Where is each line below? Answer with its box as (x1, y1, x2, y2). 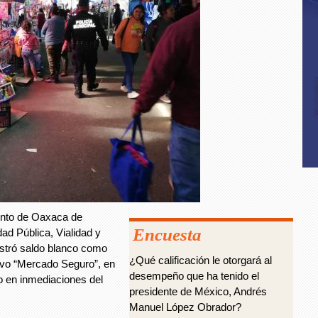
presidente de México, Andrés (129, 285, 267, 297)
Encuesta (133, 225, 202, 244)
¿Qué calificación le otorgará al (129, 254, 272, 266)
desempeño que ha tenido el (129, 270, 259, 282)
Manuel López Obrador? (129, 301, 241, 313)
